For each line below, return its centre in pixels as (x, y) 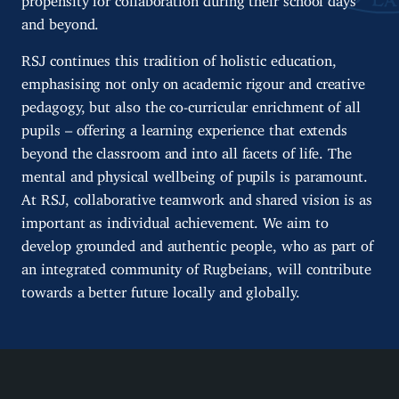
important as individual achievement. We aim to (175, 220)
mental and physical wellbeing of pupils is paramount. (195, 173)
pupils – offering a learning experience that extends (185, 127)
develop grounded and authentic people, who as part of (197, 243)
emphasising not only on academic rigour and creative (194, 81)
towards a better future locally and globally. (161, 289)
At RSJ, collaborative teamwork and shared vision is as (197, 196)
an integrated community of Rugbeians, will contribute (196, 266)
